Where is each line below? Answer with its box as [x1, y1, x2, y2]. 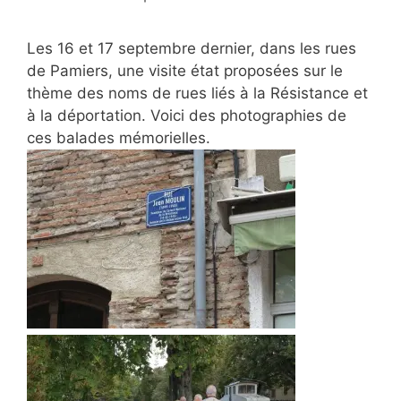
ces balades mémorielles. [27, 129, 210, 147]
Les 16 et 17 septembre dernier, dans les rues [27, 39, 356, 57]
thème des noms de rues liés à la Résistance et [27, 84, 368, 102]
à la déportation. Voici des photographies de [27, 107, 346, 124]
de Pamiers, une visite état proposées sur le [27, 62, 343, 80]
